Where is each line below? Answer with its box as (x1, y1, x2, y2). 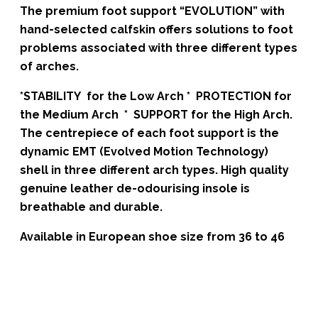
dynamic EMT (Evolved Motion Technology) (20, 145, 268, 159)
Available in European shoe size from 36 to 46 (20, 230, 285, 244)
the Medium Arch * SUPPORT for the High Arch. (20, 108, 295, 122)
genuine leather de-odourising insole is (20, 182, 250, 196)
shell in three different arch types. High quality (20, 163, 289, 177)
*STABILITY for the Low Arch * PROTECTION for (20, 89, 292, 104)
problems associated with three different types (20, 41, 297, 55)
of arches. (20, 60, 79, 74)
